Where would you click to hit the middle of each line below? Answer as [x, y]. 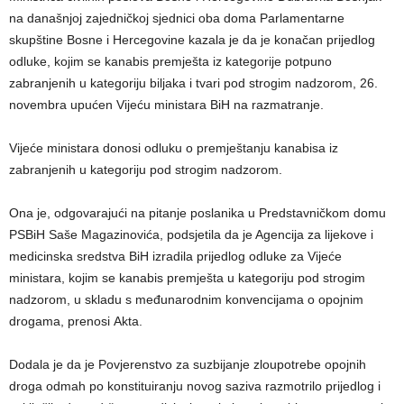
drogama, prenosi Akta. [76, 321]
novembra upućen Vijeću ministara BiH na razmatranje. [166, 105]
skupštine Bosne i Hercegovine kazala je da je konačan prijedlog [192, 40]
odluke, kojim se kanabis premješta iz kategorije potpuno [170, 62]
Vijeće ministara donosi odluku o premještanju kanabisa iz [174, 148]
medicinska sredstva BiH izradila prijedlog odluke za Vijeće [175, 257]
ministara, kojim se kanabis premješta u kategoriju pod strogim [187, 278]
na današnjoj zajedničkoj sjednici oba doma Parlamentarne [177, 18]
